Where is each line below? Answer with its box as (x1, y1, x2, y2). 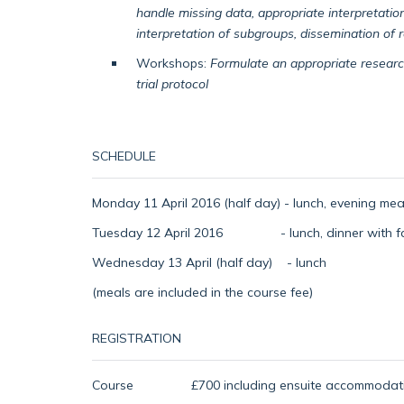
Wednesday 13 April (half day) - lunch (92, 254, 326, 271)
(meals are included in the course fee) (92, 284, 313, 300)
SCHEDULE (92, 148, 156, 164)
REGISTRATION (92, 330, 181, 346)
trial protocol (135, 76, 208, 92)
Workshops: (135, 55, 207, 71)
